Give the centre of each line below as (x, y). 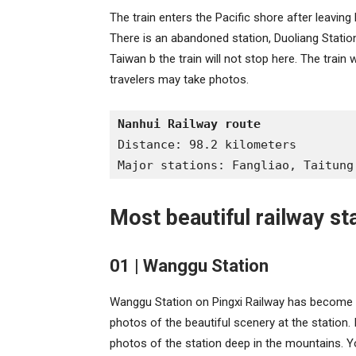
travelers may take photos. (179, 79)
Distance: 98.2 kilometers (207, 145)
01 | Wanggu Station (189, 266)
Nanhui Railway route (189, 124)
